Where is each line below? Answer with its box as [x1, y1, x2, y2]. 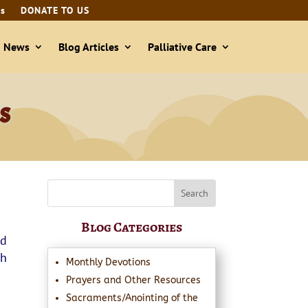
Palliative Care [147, 40, 217, 54]
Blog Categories [80, 217, 182, 236]
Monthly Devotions [65, 256, 151, 268]
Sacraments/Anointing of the [65, 291, 198, 304]
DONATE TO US [20, 4, 89, 16]
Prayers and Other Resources [65, 274, 201, 286]
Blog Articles [58, 40, 119, 54]
